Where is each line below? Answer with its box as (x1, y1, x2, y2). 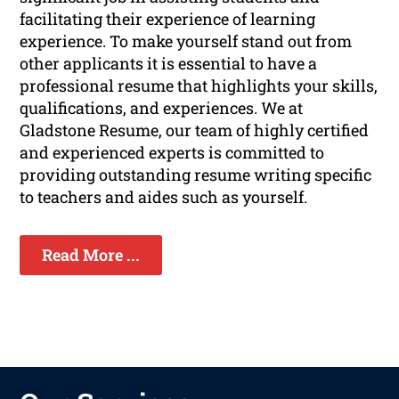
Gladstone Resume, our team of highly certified (20, 119, 370, 142)
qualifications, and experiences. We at (20, 97, 304, 119)
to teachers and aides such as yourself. (20, 186, 308, 208)
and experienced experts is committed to (20, 142, 325, 164)
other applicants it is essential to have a (20, 53, 318, 75)
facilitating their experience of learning (20, 8, 316, 30)
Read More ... (42, 244, 141, 266)
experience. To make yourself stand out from (20, 30, 353, 53)
